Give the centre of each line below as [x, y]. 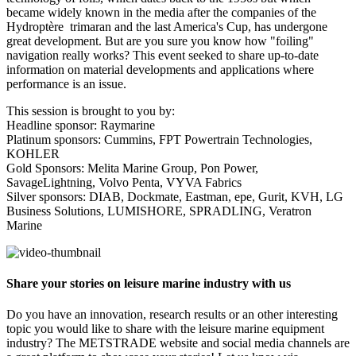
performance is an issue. [66, 83]
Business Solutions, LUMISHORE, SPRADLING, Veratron [159, 211]
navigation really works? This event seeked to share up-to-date [163, 55]
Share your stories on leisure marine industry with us [149, 284]
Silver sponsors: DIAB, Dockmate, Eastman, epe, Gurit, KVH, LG [175, 196]
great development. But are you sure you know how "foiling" [160, 41]
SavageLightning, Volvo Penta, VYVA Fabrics [126, 182]
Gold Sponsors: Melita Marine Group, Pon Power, [132, 168]
